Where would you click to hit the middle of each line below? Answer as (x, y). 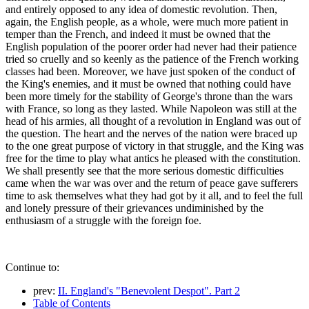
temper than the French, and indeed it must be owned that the (138, 34)
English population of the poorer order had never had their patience (151, 46)
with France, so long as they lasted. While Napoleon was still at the (151, 108)
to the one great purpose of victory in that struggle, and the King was (154, 146)
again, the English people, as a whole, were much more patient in (147, 21)
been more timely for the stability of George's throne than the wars (149, 96)
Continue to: (32, 267)
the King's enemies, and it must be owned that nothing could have (148, 83)
